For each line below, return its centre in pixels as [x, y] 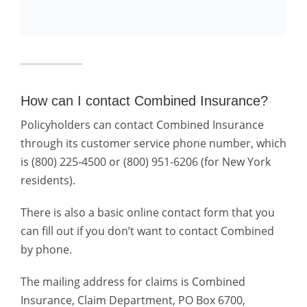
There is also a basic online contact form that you [148, 212]
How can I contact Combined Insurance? [144, 101]
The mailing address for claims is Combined [133, 282]
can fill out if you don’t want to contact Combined [147, 231]
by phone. [46, 249]
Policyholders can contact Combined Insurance [142, 125]
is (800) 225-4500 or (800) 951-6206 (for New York [146, 162]
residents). [48, 180]
